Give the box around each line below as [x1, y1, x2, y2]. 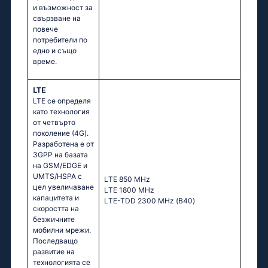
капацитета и [33, 193, 79, 203]
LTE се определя [33, 96, 91, 106]
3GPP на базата [33, 150, 88, 160]
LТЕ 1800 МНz [104, 185, 154, 195]
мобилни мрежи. [33, 226, 91, 235]
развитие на [33, 247, 75, 257]
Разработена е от [33, 139, 94, 149]
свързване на [33, 14, 81, 23]
